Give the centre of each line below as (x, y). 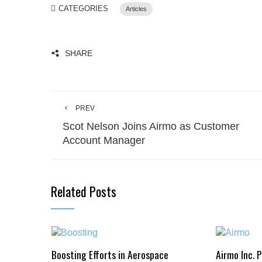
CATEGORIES (83, 9)
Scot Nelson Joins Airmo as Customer (151, 127)
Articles (136, 9)
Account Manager (104, 141)
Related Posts (84, 192)
